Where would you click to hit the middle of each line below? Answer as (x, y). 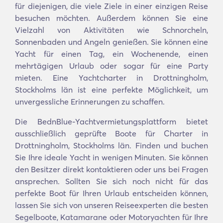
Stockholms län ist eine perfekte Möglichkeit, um (111, 90)
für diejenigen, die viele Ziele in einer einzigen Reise (111, 6)
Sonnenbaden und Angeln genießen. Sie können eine (111, 42)
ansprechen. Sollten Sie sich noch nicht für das (111, 181)
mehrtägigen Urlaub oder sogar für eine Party (111, 66)
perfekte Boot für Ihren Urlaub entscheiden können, (111, 193)
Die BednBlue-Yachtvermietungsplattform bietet (111, 121)
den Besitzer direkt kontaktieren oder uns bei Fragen (111, 169)
